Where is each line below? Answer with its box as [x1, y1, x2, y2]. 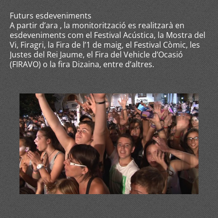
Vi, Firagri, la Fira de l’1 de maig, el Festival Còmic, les [10, 39, 200, 50]
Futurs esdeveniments [10, 10, 91, 21]
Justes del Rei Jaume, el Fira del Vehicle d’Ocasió [10, 49, 183, 60]
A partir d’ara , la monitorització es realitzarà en [10, 20, 184, 31]
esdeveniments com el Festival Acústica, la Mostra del [10, 30, 205, 40]
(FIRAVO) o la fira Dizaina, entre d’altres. [10, 59, 156, 70]
